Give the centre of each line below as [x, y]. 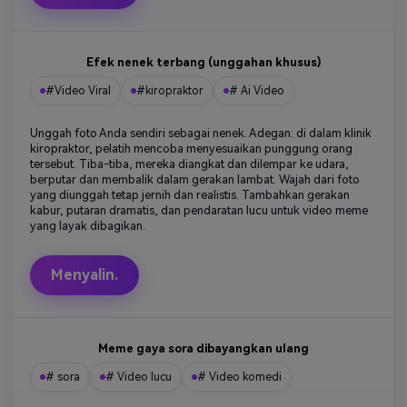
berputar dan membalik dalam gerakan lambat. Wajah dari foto [195, 179]
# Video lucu [139, 377]
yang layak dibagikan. [88, 225]
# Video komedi [239, 377]
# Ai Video [257, 90]
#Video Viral [78, 90]
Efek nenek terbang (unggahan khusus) [203, 62]
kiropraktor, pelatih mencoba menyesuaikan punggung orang [191, 148]
